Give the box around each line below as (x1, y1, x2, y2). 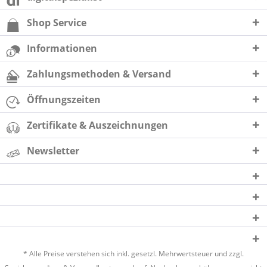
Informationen (27, 42, 97, 55)
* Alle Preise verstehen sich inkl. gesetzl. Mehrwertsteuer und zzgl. (23, 249, 244, 259)
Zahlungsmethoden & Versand (27, 67, 171, 81)
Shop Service (27, 16, 86, 30)
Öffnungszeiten (27, 93, 101, 107)
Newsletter (27, 144, 79, 158)
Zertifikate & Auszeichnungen (27, 119, 168, 132)
